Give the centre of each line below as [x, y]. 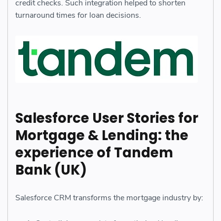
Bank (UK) [51, 170]
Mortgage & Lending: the [102, 135]
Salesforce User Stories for [107, 118]
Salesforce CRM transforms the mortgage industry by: [109, 198]
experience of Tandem [94, 152]
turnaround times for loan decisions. [78, 16]
